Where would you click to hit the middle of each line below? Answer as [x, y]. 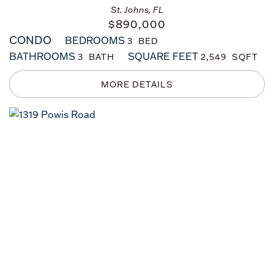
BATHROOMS [42, 56]
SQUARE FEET [163, 56]
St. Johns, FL [137, 10]
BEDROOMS [95, 40]
